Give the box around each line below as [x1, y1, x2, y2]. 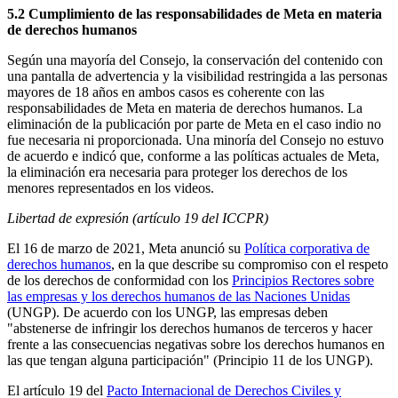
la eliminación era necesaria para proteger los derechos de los [7, 164, 347, 180]
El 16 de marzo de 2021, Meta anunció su [7, 241, 244, 257]
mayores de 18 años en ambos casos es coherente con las [7, 84, 324, 100]
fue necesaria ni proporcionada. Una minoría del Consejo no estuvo [7, 132, 384, 148]
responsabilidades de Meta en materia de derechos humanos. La [7, 100, 362, 116]
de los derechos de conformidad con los [7, 273, 232, 289]
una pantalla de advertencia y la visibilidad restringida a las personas [7, 68, 387, 84]
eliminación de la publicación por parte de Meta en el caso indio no [7, 116, 381, 132]
